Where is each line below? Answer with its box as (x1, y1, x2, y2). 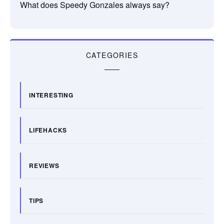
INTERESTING (29, 90, 73, 99)
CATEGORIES (86, 49, 138, 60)
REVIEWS (29, 160, 59, 170)
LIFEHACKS (29, 125, 67, 135)
